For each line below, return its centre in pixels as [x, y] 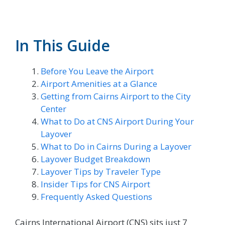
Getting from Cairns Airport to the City [116, 96]
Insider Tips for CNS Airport [95, 184]
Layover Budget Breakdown [95, 159]
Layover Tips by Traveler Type [101, 172]
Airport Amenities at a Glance [99, 84]
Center [53, 109]
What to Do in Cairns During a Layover [116, 147]
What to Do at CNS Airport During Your [117, 122]
